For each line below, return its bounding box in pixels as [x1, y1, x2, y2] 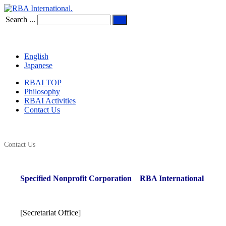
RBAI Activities [24, 96, 76, 105]
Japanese [24, 61, 52, 70]
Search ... [6, 15, 35, 24]
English [24, 52, 48, 61]
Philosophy [24, 87, 60, 96]
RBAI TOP [24, 78, 62, 87]
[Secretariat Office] [4, 208, 81, 217]
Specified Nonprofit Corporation [4, 174, 140, 183]
